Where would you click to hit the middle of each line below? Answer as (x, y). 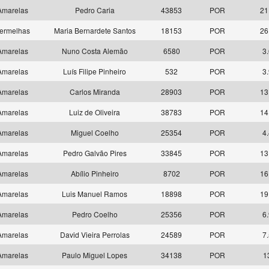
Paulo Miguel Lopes (95, 255)
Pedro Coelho (95, 214)
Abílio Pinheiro (95, 173)
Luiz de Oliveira (95, 112)
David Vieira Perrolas (95, 234)
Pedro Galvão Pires (95, 153)
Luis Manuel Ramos (95, 194)
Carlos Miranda (95, 92)
